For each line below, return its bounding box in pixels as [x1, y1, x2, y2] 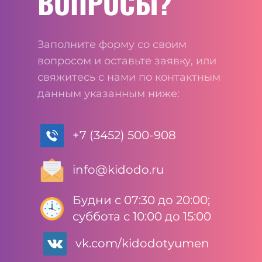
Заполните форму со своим [37, 38, 187, 51]
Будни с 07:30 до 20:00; [73, 193, 210, 207]
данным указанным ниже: [37, 87, 180, 100]
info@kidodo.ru [73, 162, 164, 177]
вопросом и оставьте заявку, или [37, 54, 216, 67]
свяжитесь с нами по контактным [37, 71, 220, 84]
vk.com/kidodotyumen [75, 236, 209, 250]
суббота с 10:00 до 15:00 [73, 209, 211, 223]
